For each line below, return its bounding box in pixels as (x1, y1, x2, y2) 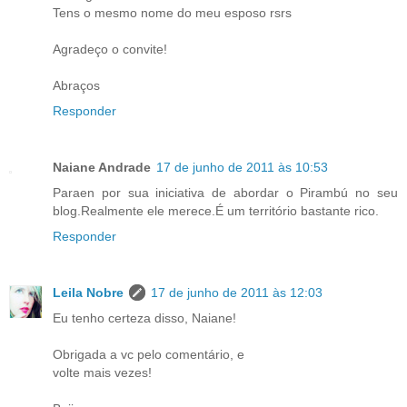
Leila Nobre (53, 284, 124, 300)
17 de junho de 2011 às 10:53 (156, 159, 328, 174)
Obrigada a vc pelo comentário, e (53, 346, 244, 362)
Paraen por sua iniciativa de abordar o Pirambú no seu (53, 184, 398, 200)
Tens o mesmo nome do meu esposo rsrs (53, 5, 292, 20)
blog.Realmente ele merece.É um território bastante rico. (53, 203, 379, 218)
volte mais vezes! (53, 364, 152, 380)
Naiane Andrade (53, 159, 151, 174)
